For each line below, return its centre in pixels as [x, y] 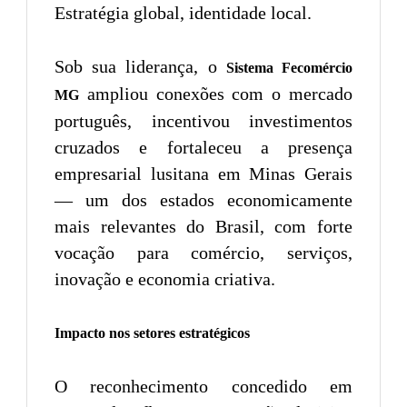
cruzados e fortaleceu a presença [203, 147]
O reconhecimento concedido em [203, 386]
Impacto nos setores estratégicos [152, 333]
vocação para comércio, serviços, [203, 252]
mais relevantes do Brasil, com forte [203, 226]
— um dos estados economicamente [203, 199]
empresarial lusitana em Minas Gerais [203, 173]
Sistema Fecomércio [289, 67]
